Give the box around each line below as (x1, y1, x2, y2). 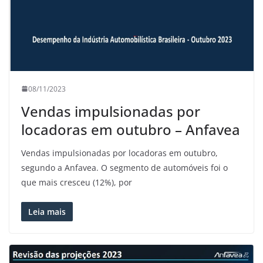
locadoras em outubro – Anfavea (21, 119, 240, 139)
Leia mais (28, 205, 66, 217)
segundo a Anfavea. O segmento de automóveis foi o (21, 161, 228, 173)
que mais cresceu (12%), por (21, 176, 132, 188)
